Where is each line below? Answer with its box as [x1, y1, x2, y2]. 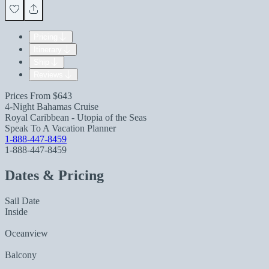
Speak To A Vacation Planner [5, 123, 116, 133]
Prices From [5, 91, 53, 101]
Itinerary [34, 45, 62, 54]
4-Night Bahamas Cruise [5, 101, 98, 112]
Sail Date [5, 195, 40, 206]
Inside [5, 206, 28, 217]
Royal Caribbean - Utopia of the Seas [5, 112, 147, 122]
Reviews [34, 70, 63, 79]
